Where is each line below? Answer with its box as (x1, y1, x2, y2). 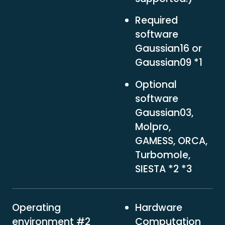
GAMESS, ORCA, (135, 134, 207, 148)
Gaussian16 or (135, 42, 202, 56)
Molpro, (135, 120, 171, 134)
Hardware (135, 200, 182, 214)
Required (135, 14, 178, 28)
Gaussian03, (135, 105, 193, 120)
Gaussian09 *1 (135, 56, 202, 70)
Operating (12, 200, 61, 214)
